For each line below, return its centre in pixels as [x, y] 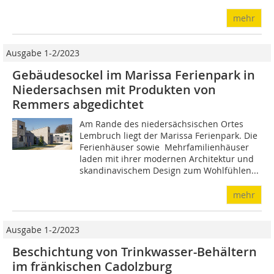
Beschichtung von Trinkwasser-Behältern [135, 252]
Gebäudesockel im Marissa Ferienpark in [134, 75]
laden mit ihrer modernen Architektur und [167, 159]
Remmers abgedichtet [78, 104]
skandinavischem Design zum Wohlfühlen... [169, 170]
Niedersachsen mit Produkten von [114, 90]
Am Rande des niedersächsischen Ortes [162, 124]
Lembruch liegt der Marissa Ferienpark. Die [169, 135]
